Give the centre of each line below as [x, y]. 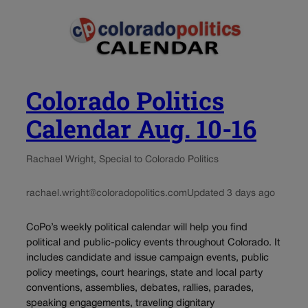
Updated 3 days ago [231, 194]
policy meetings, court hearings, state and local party [144, 274]
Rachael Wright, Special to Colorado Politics [122, 160]
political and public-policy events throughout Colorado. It [153, 243]
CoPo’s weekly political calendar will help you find [137, 228]
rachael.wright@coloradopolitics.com [107, 194]
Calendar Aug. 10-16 [141, 129]
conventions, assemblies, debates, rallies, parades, [140, 289]
